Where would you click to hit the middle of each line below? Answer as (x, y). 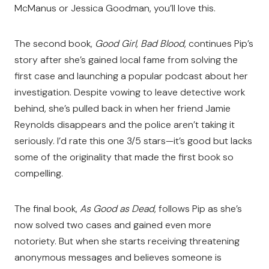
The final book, (47, 209)
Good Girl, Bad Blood (140, 44)
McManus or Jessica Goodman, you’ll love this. (115, 8)
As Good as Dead (117, 209)
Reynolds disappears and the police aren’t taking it (125, 125)
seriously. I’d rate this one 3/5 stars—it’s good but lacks (133, 141)
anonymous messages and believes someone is (118, 257)
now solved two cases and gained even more (113, 225)
